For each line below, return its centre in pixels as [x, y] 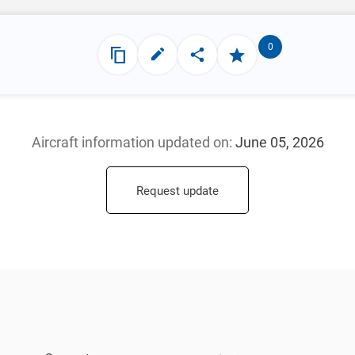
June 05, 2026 [279, 142]
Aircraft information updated [122, 142]
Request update [177, 191]
